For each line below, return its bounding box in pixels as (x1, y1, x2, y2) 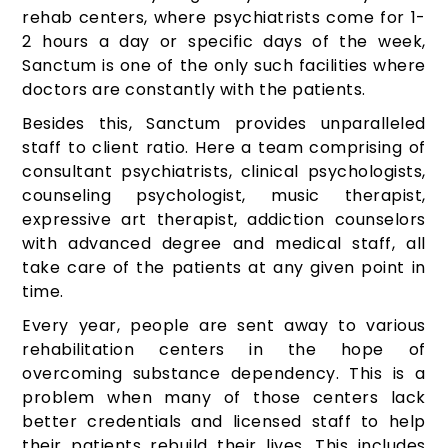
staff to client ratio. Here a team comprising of (22, 136, 426, 160)
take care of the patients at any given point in (22, 256, 426, 280)
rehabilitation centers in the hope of (22, 338, 426, 362)
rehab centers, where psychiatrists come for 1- (22, 6, 426, 30)
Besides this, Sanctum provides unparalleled (22, 112, 426, 136)
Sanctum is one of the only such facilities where (22, 54, 426, 78)
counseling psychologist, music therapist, (22, 184, 426, 208)
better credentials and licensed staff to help (22, 410, 426, 434)
